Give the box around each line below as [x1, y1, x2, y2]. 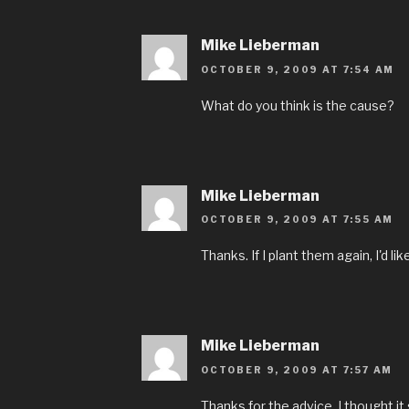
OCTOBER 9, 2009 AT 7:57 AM [201, 363, 393, 375]
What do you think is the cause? [201, 97, 394, 113]
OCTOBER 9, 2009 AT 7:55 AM [201, 214, 394, 225]
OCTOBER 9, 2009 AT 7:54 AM [201, 63, 395, 75]
